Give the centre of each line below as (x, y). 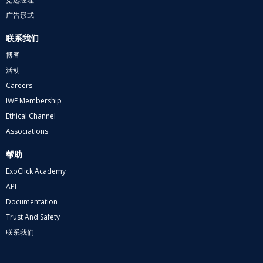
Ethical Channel (31, 116)
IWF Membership (34, 100)
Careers (19, 85)
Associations (27, 131)
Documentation (32, 201)
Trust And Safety (33, 217)
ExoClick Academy (36, 171)
